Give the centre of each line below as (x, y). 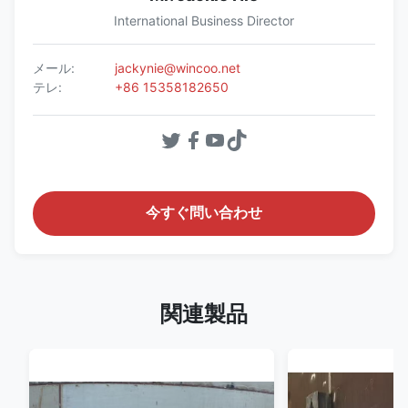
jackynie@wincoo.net (178, 68)
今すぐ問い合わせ (204, 213)
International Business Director (204, 21)
